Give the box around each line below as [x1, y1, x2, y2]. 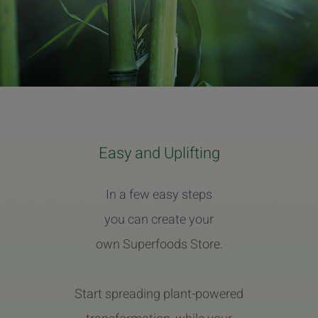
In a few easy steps [106, 185, 212, 204]
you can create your [104, 209, 214, 229]
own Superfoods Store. [95, 234, 223, 254]
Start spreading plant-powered [75, 284, 243, 304]
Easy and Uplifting [98, 141, 220, 165]
